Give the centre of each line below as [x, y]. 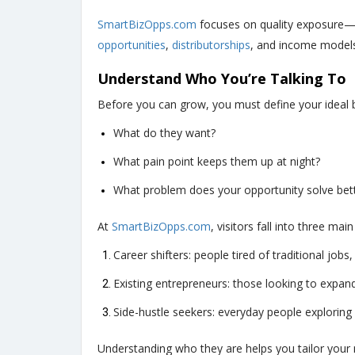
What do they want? [164, 133]
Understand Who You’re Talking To [222, 79]
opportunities [132, 45]
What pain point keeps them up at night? [217, 162]
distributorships [211, 45]
